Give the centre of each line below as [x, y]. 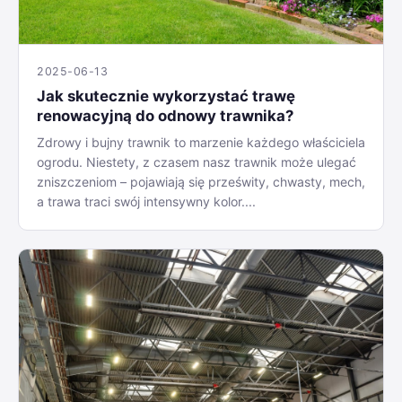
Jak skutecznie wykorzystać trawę [166, 96]
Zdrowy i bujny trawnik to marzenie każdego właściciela [201, 143]
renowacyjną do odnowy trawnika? [165, 116]
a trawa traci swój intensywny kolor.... [146, 202]
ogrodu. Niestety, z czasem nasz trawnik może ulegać [197, 162]
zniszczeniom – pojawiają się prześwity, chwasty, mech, [201, 182]
